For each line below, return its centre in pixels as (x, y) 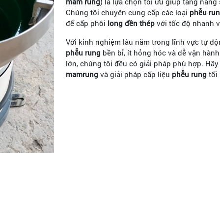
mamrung (82, 74)
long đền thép (131, 23)
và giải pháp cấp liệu (135, 74)
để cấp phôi (87, 23)
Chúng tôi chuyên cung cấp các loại (128, 13)
